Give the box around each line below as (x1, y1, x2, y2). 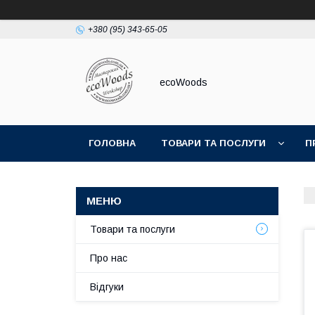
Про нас (90, 252, 127, 264)
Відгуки (90, 281, 124, 292)
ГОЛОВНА (89, 138, 136, 148)
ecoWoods (160, 76, 207, 88)
